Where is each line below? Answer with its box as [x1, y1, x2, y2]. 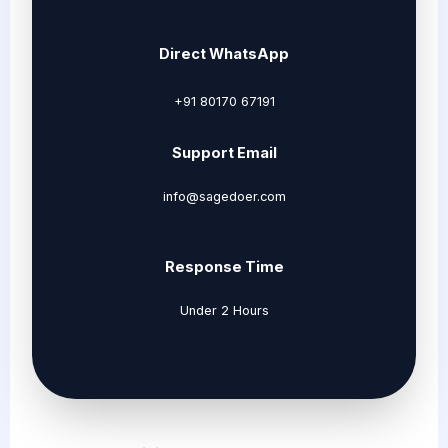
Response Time [164, 257, 284, 276]
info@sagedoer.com [162, 189, 286, 205]
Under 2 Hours [179, 303, 269, 319]
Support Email [171, 143, 277, 162]
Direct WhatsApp [159, 45, 289, 64]
